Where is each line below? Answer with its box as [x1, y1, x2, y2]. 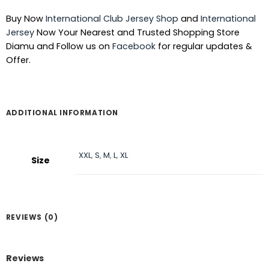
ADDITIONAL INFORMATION [5, 107, 118, 118]
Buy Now [5, 13, 46, 25]
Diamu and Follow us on [5, 40, 112, 53]
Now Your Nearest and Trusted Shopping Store [34, 26, 240, 39]
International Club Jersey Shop [45, 13, 178, 25]
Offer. [5, 54, 31, 67]
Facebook [112, 40, 156, 53]
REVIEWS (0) [5, 212, 58, 223]
